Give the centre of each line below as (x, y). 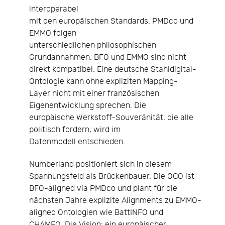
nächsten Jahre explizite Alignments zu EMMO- (115, 201)
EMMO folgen (53, 34)
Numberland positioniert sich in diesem (100, 165)
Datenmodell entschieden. (77, 142)
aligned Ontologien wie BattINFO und (96, 213)
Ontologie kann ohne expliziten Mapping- (103, 82)
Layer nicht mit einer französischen (94, 94)
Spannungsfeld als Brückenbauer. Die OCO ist (112, 177)
